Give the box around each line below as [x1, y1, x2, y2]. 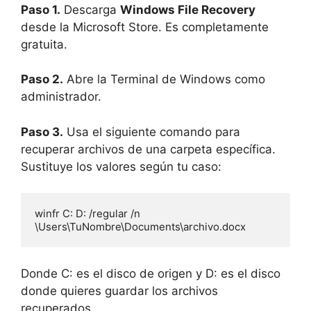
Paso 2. [21, 72, 63, 87]
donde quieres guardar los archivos [21, 283, 218, 298]
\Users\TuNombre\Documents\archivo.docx [35, 220, 246, 234]
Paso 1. [21, 2, 60, 17]
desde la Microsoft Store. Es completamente [21, 19, 269, 34]
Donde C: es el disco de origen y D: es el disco [21, 266, 280, 280]
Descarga [60, 2, 120, 17]
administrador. [21, 90, 101, 104]
